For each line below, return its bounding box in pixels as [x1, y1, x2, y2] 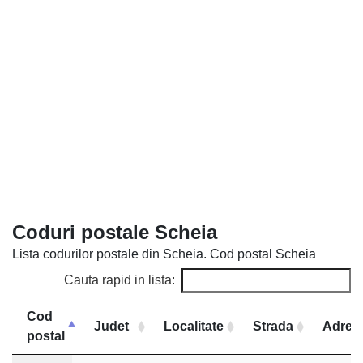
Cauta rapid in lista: [64, 273, 175, 287]
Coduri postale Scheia [12, 221, 217, 243]
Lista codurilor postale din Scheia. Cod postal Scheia [12, 247, 316, 261]
